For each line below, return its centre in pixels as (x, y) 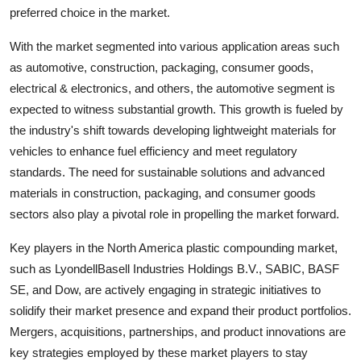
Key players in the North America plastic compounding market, (174, 247)
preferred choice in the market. (90, 12)
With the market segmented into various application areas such (174, 46)
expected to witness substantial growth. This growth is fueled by (176, 109)
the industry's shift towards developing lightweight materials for (173, 130)
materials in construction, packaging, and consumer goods (163, 193)
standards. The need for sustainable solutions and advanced (167, 172)
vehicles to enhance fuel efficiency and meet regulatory (154, 151)
